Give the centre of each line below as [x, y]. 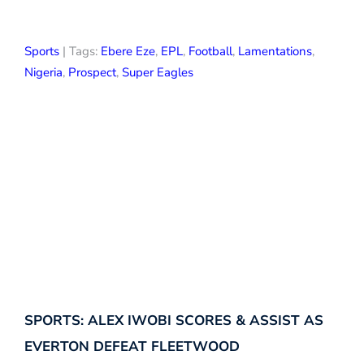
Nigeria [43, 73]
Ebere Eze [128, 52]
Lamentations [275, 52]
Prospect [92, 73]
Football [210, 52]
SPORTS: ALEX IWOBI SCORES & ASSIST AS [174, 321]
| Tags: [80, 52]
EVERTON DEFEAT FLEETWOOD [132, 347]
